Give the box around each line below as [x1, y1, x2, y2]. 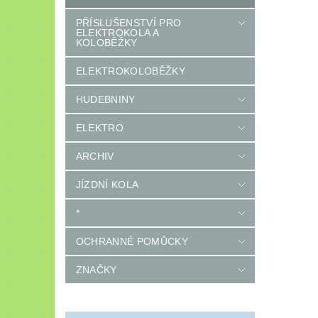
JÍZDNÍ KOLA [75, 179, 139, 191]
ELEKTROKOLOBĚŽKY [75, 65, 185, 77]
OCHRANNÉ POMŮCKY [75, 236, 188, 248]
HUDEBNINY [75, 94, 136, 106]
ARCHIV [75, 150, 114, 163]
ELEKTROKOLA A [75, 27, 158, 39]
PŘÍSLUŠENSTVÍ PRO [75, 17, 182, 29]
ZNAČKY [75, 264, 117, 276]
